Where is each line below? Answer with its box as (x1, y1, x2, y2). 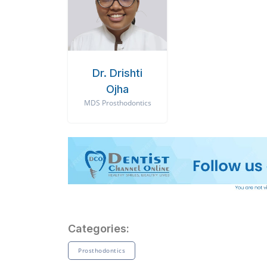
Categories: (68, 222, 129, 235)
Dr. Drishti (92, 67, 142, 79)
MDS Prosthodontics (83, 98, 151, 107)
